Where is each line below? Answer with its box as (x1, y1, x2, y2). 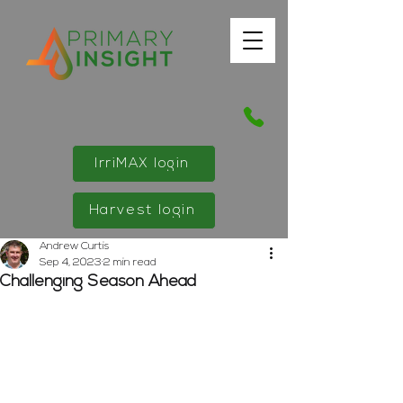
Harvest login (88, 203, 196, 218)
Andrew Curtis (40, 241, 109, 252)
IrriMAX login (94, 157, 190, 171)
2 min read (103, 257, 157, 268)
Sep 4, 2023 (40, 257, 102, 268)
